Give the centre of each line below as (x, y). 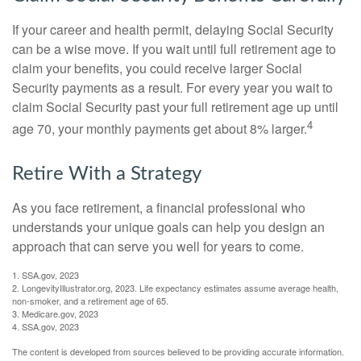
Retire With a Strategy (107, 174)
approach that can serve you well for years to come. (158, 247)
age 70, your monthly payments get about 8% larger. (160, 129)
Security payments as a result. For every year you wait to (172, 87)
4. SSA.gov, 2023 (46, 327)
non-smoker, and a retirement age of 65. (90, 301)
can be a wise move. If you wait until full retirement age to (174, 48)
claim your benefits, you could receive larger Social (157, 68)
